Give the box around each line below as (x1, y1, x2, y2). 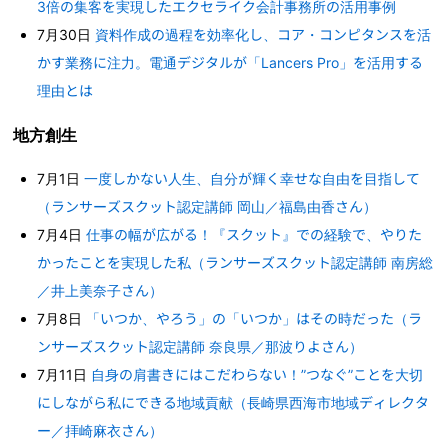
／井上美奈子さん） (37, 281, 164, 299)
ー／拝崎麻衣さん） (37, 421, 164, 439)
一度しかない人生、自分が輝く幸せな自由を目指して (84, 169, 421, 187)
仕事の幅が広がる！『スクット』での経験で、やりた (86, 225, 423, 243)
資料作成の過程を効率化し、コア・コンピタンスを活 (95, 25, 432, 43)
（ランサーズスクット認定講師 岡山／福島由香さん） (37, 197, 378, 215)
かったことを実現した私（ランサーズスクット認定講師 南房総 (37, 253, 434, 271)
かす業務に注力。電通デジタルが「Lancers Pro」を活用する (37, 53, 424, 71)
